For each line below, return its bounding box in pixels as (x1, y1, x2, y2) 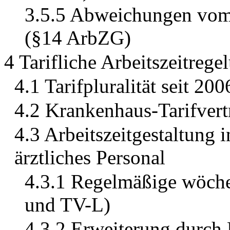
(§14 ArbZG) (25, 27, 131, 49)
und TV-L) (25, 194, 110, 216)
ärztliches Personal (14, 146, 165, 169)
